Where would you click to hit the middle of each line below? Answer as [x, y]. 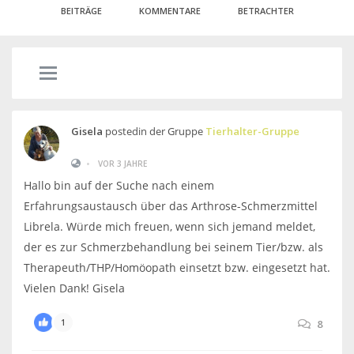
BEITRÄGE [81, 11]
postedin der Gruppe [154, 131]
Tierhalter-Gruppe [252, 131]
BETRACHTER [265, 11]
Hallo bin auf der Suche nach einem [119, 185]
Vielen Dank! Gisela [74, 288]
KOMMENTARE [169, 11]
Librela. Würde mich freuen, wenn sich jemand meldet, [169, 226]
